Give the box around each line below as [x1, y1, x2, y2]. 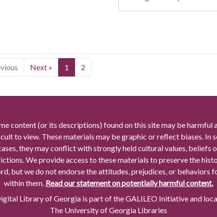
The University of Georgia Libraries [50, 205, 167, 215]
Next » [30, 62, 52, 72]
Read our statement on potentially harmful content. [46, 178, 213, 188]
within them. [4, 178, 46, 188]
